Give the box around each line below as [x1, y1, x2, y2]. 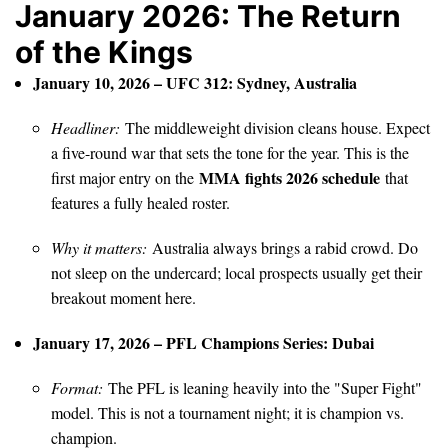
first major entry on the [51, 166, 199, 188]
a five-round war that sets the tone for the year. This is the [51, 141, 409, 163]
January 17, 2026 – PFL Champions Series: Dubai [33, 330, 374, 354]
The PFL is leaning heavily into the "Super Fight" [103, 376, 422, 398]
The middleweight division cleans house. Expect [120, 116, 430, 138]
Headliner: [51, 116, 120, 138]
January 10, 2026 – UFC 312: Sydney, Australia [33, 70, 357, 94]
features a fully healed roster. [51, 191, 230, 213]
